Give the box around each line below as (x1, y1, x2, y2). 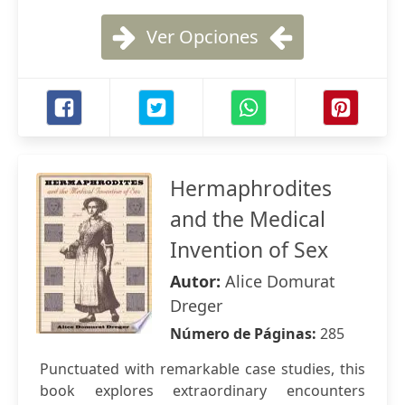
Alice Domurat (225, 270, 335, 292)
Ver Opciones (146, 24, 259, 49)
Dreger (170, 295, 222, 316)
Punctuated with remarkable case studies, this (40, 359, 365, 379)
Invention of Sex (170, 235, 328, 264)
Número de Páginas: (170, 324, 320, 344)
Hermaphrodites (170, 174, 332, 202)
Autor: (170, 270, 225, 292)
